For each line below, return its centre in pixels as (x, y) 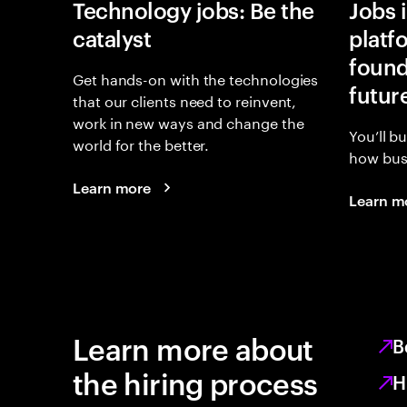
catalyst (112, 38)
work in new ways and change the (189, 121)
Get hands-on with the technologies (196, 78)
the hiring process (195, 382)
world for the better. (141, 143)
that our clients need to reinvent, (185, 99)
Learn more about (193, 347)
